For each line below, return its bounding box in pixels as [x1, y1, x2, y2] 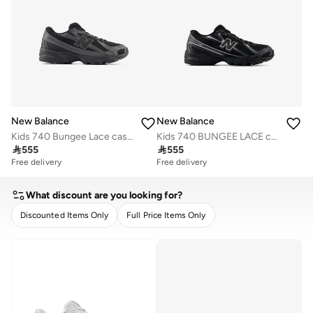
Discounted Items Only [20, 210, 109, 221]
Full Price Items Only [126, 210, 206, 221]
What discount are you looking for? [26, 189, 182, 201]
